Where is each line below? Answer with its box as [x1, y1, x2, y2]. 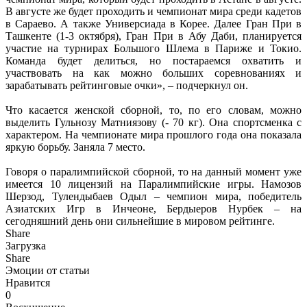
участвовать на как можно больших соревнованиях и [5, 66, 302, 79]
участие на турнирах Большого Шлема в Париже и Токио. [5, 42, 302, 54]
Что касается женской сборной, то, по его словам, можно [5, 103, 302, 116]
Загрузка [5, 239, 46, 251]
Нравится [5, 276, 50, 288]
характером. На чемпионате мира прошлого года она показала [5, 128, 302, 140]
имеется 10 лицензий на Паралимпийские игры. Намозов [5, 177, 302, 190]
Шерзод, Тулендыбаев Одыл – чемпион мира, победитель [5, 190, 302, 202]
